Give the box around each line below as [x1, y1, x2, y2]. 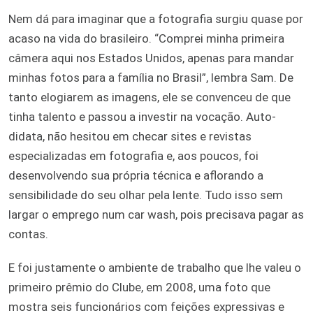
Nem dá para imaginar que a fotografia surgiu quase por [8, 11, 303, 26]
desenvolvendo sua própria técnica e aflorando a [8, 168, 263, 182]
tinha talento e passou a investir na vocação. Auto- [8, 109, 276, 124]
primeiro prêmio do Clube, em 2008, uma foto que [8, 279, 270, 294]
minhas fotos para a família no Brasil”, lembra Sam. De [8, 70, 293, 85]
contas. [8, 226, 48, 241]
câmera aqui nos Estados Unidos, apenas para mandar [8, 50, 294, 65]
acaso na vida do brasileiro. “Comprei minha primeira [8, 31, 284, 45]
